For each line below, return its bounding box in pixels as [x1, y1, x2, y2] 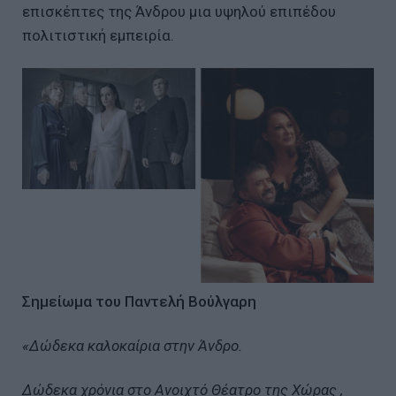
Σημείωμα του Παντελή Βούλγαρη [22, 292, 256, 310]
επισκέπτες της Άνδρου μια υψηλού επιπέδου [22, 2, 336, 20]
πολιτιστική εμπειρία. [22, 26, 174, 44]
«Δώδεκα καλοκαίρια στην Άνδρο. [22, 336, 242, 354]
